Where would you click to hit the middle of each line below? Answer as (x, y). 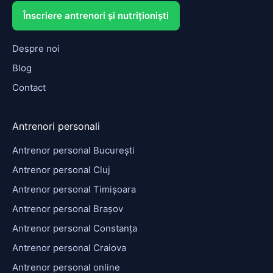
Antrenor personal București (73, 150)
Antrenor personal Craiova (69, 247)
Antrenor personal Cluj (61, 169)
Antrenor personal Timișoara (74, 189)
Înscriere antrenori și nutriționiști (96, 15)
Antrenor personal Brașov (68, 208)
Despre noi (36, 48)
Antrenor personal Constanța (75, 228)
